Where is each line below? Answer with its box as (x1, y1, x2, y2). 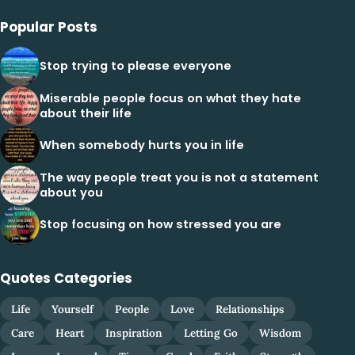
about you (40, 184, 103, 200)
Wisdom (259, 326, 302, 341)
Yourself (51, 302, 94, 317)
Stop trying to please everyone (40, 58, 231, 74)
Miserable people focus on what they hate (40, 90, 301, 106)
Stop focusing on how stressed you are (40, 216, 281, 233)
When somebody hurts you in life (40, 137, 244, 154)
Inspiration (105, 326, 162, 341)
